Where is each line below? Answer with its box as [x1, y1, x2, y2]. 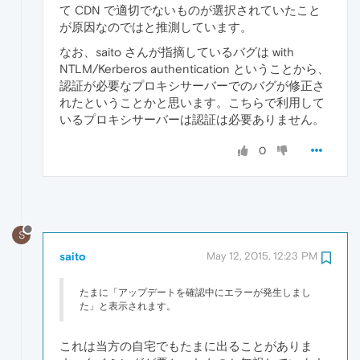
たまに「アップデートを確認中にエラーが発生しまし [80, 286, 311, 298]
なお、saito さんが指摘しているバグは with [59, 45, 294, 59]
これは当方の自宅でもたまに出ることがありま [59, 338, 313, 353]
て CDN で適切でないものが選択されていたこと [59, 3, 321, 18]
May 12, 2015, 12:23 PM [207, 249, 317, 262]
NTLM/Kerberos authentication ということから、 [59, 62, 329, 76]
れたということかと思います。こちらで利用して [59, 96, 325, 110]
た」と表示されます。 [80, 300, 176, 312]
